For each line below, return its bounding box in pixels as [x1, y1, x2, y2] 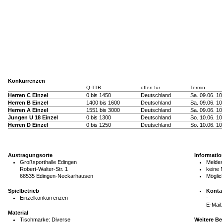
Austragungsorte [8, 152, 53, 158]
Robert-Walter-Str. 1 [20, 166, 68, 172]
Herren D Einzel [8, 122, 48, 128]
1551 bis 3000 [86, 107, 120, 113]
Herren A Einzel [8, 107, 48, 113]
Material [8, 209, 28, 216]
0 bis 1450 [86, 92, 111, 98]
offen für [141, 85, 160, 90]
